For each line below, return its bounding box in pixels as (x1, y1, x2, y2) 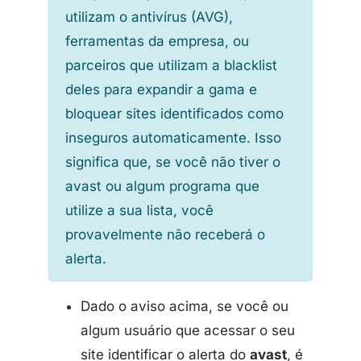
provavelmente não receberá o (65, 226, 265, 243)
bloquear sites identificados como (65, 106, 284, 122)
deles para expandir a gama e (65, 81, 257, 98)
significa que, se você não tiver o (65, 154, 280, 170)
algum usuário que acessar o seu (81, 322, 295, 338)
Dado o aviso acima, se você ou (81, 298, 288, 314)
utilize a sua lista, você (65, 202, 214, 218)
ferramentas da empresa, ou (65, 33, 249, 49)
